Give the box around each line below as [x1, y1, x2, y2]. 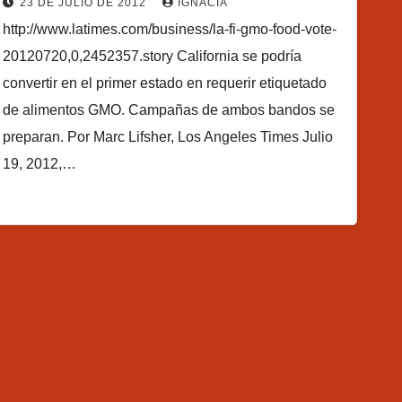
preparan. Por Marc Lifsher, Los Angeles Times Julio [3, 128, 334, 144]
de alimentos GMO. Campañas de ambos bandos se [3, 101, 336, 118]
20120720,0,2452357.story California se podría [3, 48, 302, 64]
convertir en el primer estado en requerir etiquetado [3, 74, 328, 91]
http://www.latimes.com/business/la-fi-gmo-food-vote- [3, 21, 337, 37]
